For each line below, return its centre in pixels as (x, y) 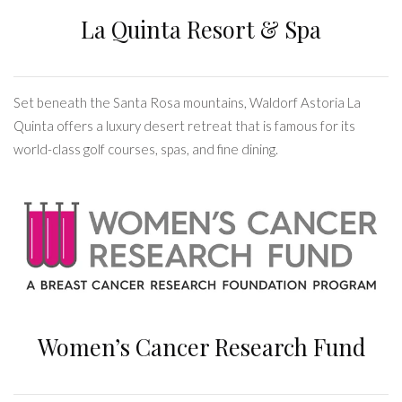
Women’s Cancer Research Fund (201, 346)
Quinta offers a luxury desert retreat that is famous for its (184, 126)
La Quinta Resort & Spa (201, 30)
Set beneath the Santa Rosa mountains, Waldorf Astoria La (187, 103)
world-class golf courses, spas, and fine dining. (146, 149)
